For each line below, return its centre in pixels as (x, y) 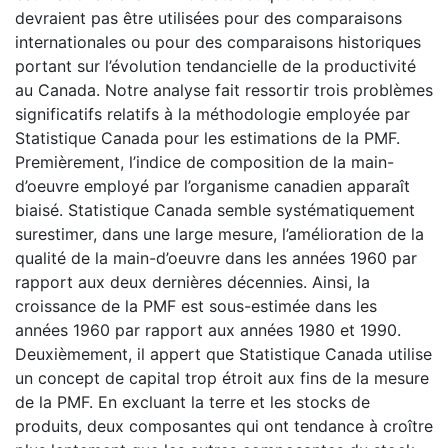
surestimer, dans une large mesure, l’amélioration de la (219, 233)
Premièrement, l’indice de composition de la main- (204, 161)
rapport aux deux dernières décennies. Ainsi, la (192, 281)
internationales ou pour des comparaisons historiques (218, 41)
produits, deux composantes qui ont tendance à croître (224, 425)
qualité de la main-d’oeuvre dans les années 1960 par (216, 257)
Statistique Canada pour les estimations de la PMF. (207, 137)
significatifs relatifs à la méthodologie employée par (212, 113)
